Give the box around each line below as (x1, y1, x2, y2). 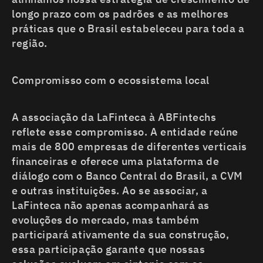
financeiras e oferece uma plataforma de (12, 154, 220, 168)
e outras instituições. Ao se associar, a (12, 184, 208, 198)
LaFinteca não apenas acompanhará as (12, 198, 210, 213)
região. (12, 36, 48, 50)
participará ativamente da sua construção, (12, 228, 230, 242)
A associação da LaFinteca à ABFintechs (12, 110, 217, 124)
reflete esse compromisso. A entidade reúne (12, 125, 238, 139)
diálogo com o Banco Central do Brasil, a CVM (12, 169, 243, 183)
